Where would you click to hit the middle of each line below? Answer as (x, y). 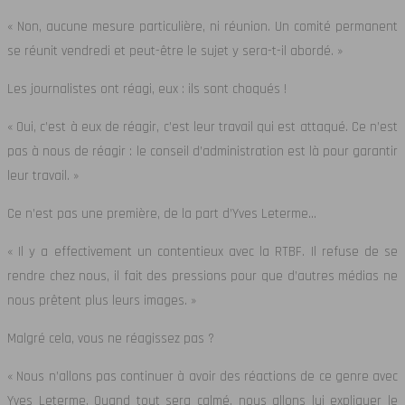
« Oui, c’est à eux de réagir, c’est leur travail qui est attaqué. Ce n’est (202, 127)
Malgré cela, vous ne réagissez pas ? (111, 339)
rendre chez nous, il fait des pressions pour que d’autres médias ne (202, 277)
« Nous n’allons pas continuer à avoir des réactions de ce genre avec (202, 377)
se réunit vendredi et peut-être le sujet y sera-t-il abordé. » (175, 52)
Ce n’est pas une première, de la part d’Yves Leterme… (162, 214)
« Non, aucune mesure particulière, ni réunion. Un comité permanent (202, 27)
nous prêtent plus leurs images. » (102, 301)
